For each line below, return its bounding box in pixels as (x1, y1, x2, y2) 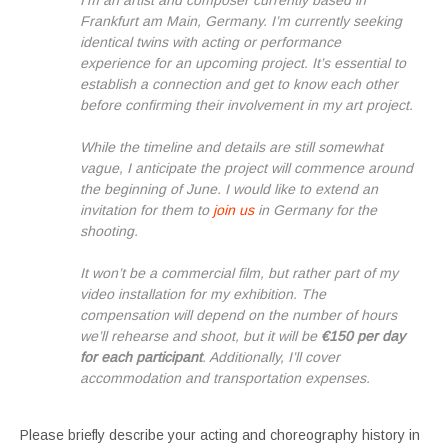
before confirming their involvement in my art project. (80, 97, 413, 113)
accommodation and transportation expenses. (80, 370, 370, 386)
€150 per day (321, 328, 405, 344)
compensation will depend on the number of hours (80, 307, 397, 323)
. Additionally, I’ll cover (202, 349, 340, 365)
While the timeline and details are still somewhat (80, 139, 383, 155)
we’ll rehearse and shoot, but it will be (80, 328, 321, 344)
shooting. (80, 223, 138, 239)
